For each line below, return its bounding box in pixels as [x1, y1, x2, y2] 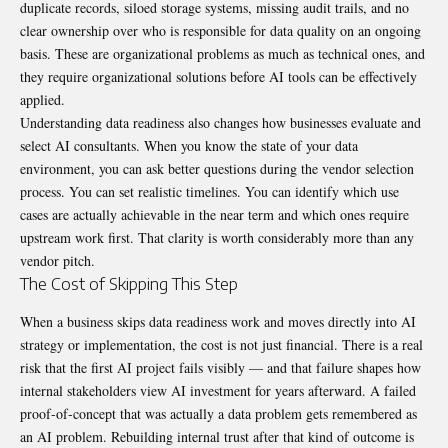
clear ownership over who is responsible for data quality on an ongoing [20, 21, 421, 41]
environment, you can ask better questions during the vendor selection [20, 159, 414, 179]
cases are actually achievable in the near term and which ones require [20, 205, 409, 225]
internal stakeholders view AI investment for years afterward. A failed [20, 380, 416, 400]
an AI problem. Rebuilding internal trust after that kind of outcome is [20, 426, 414, 446]
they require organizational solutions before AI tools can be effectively [20, 67, 417, 87]
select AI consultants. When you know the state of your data [20, 136, 358, 156]
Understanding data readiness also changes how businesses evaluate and [20, 113, 421, 133]
